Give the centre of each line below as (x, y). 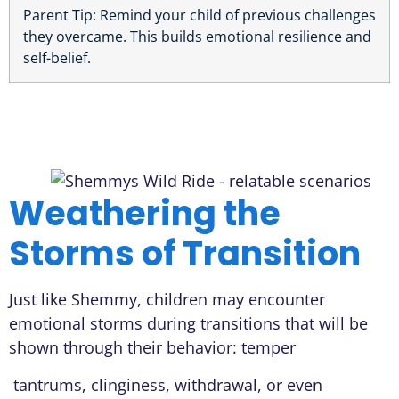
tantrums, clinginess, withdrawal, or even (166, 384)
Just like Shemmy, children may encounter (167, 300)
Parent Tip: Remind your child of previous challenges (199, 15)
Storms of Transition (185, 254)
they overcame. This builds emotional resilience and (197, 36)
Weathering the (145, 214)
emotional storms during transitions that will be (188, 324)
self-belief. (57, 57)
